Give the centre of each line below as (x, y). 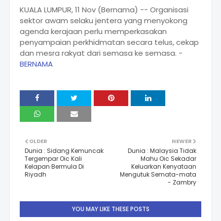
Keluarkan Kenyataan (164, 167)
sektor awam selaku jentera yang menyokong (104, 21)
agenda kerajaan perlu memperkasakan (93, 32)
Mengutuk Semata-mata (158, 175)
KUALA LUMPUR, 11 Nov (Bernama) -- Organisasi (104, 10)
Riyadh (36, 175)
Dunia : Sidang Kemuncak (64, 151)
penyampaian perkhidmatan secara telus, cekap (109, 42)
